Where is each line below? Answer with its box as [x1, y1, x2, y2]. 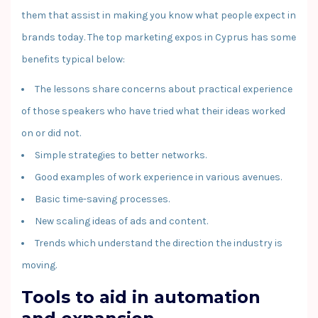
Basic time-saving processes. [35, 192, 170, 205]
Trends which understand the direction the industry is [35, 236, 283, 249]
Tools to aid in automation [21, 286, 261, 307]
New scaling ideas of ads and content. [35, 214, 208, 227]
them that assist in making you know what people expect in [21, 9, 296, 21]
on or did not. [21, 126, 81, 139]
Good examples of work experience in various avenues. [35, 170, 282, 183]
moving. [21, 258, 57, 271]
